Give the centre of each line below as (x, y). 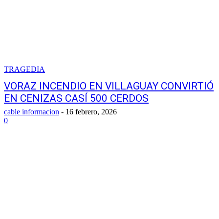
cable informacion (32, 112)
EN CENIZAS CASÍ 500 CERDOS (76, 98)
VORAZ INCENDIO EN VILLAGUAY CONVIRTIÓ (109, 86)
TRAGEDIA (24, 69)
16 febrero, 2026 (91, 112)
